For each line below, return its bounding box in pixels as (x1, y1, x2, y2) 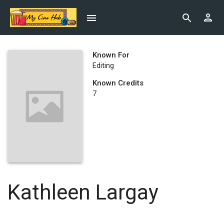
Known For (92, 50, 129, 59)
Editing (92, 61, 114, 69)
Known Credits (92, 78, 143, 87)
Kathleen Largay (7, 180, 158, 204)
